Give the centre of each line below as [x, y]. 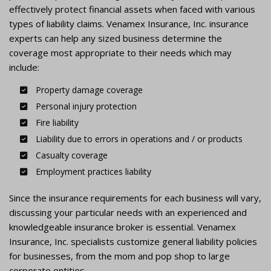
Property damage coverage [88, 90]
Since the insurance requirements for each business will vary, [135, 198]
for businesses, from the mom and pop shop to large [119, 256]
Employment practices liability [92, 172]
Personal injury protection [85, 106]
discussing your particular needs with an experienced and [128, 213]
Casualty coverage [70, 155]
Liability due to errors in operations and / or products [138, 139]
